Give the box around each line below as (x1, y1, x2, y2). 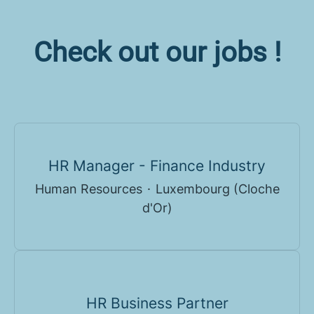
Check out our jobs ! (33, 35, 281, 69)
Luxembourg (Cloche (155, 182, 280, 197)
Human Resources (34, 182, 142, 197)
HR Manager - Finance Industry (48, 157, 266, 175)
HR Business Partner (86, 294, 228, 312)
